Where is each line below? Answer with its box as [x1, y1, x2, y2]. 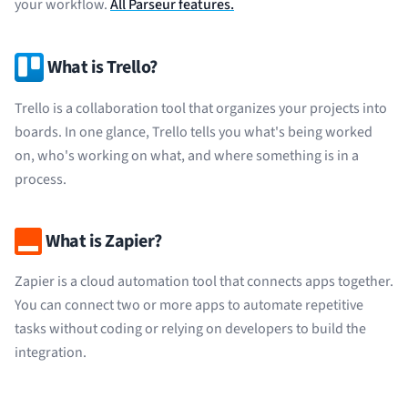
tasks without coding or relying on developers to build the [15, 319, 366, 339]
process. [15, 169, 66, 189]
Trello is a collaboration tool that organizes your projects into [15, 98, 387, 118]
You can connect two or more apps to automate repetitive [15, 295, 363, 315]
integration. [15, 342, 87, 362]
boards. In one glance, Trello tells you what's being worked [15, 122, 372, 142]
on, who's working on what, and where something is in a [15, 146, 359, 166]
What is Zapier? [46, 229, 162, 254]
